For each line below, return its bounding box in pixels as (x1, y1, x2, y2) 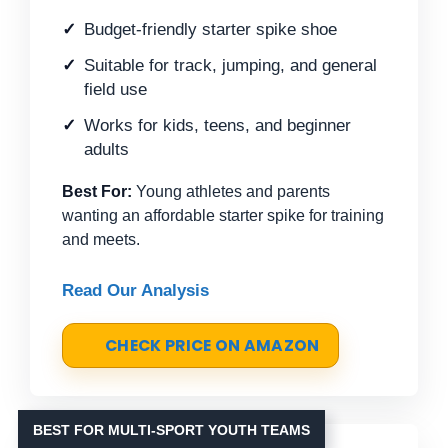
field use (84, 79, 147, 99)
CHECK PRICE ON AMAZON (105, 334, 320, 356)
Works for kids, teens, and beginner (84, 115, 351, 135)
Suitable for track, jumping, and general (84, 55, 377, 75)
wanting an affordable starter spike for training (62, 206, 384, 224)
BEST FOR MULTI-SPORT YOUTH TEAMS (33, 421, 310, 438)
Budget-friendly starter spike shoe (84, 19, 337, 39)
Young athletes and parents (132, 182, 330, 200)
